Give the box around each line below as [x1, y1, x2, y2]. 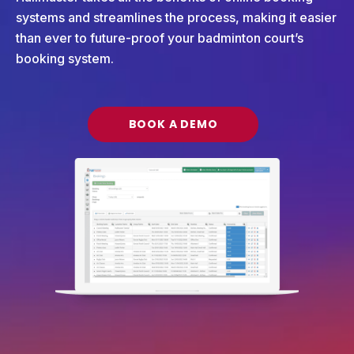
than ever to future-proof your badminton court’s [16, 30, 303, 47]
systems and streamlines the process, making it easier [16, 9, 337, 26]
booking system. [16, 51, 114, 67]
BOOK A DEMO [128, 116, 218, 133]
